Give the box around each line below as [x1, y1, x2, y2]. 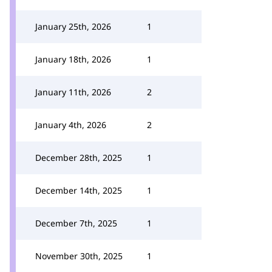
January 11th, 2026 [35, 86, 111, 98]
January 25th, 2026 [35, 21, 111, 32]
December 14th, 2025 [35, 185, 122, 196]
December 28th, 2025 [35, 152, 122, 163]
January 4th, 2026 [35, 119, 106, 131]
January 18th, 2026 [35, 53, 111, 65]
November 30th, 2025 [35, 250, 123, 262]
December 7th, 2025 [35, 217, 117, 229]
